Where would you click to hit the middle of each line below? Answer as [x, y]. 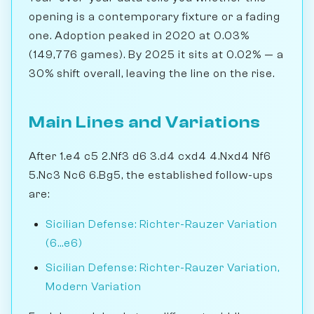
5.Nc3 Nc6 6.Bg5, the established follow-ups [151, 175]
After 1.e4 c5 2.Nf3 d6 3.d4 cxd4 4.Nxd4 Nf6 [150, 156]
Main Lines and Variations [145, 122]
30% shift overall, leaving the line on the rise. [152, 73]
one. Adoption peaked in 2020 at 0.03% [139, 35]
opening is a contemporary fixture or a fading [155, 16]
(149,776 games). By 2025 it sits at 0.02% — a [156, 54]
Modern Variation [94, 286]
